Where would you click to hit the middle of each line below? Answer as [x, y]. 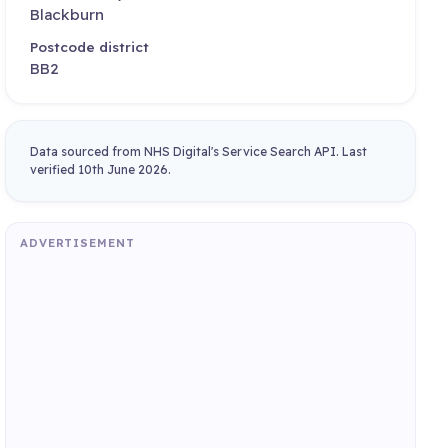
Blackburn [67, 14]
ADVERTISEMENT [77, 243]
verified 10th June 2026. [101, 169]
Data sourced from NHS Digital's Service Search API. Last [199, 151]
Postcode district [90, 47]
